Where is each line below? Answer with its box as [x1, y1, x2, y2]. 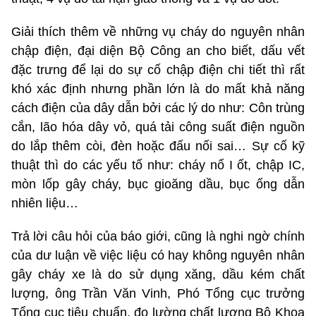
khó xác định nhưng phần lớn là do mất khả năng [11, 81, 305, 96]
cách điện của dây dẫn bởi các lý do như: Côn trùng [11, 100, 305, 115]
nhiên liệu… [11, 195, 78, 210]
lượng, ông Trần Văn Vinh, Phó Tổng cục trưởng [11, 286, 305, 300]
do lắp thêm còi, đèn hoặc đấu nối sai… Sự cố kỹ [11, 138, 305, 153]
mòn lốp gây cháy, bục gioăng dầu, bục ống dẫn [11, 176, 305, 191]
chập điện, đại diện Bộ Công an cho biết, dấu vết [11, 43, 305, 58]
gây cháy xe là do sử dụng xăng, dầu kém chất [11, 267, 305, 281]
